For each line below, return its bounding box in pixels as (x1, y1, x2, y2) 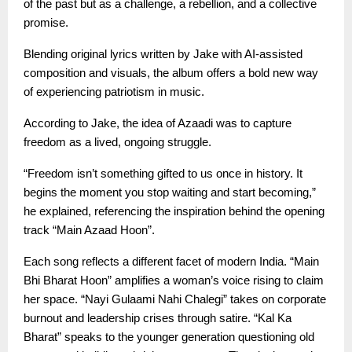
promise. (24, 16, 68, 29)
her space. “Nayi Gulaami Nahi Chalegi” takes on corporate (24, 292, 326, 306)
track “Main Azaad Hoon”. (24, 223, 155, 236)
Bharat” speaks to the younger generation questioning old (24, 330, 314, 343)
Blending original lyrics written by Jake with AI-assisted (24, 47, 302, 60)
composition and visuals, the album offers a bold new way (24, 66, 318, 79)
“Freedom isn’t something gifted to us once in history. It (24, 167, 302, 180)
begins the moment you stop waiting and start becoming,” (24, 185, 316, 199)
